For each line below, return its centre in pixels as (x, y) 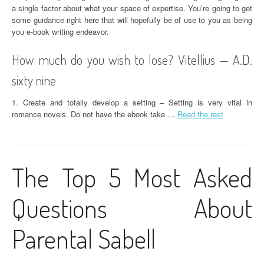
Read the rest (200, 114)
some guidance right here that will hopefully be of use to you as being (132, 20)
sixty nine (34, 80)
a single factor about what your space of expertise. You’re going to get (132, 8)
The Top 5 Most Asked (132, 177)
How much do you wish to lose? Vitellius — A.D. (132, 60)
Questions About (132, 208)
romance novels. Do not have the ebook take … (95, 114)
